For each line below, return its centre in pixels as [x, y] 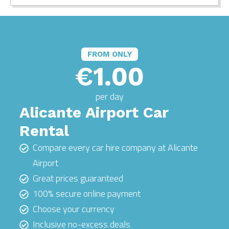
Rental [44, 131]
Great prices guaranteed [78, 178]
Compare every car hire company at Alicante [115, 148]
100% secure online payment [87, 194]
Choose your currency [74, 209]
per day [109, 97]
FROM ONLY [109, 54]
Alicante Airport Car [94, 112]
